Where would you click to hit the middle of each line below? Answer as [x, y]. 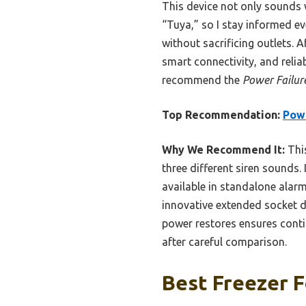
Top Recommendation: [221, 115]
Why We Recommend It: [223, 150]
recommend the [202, 80]
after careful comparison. [224, 242]
